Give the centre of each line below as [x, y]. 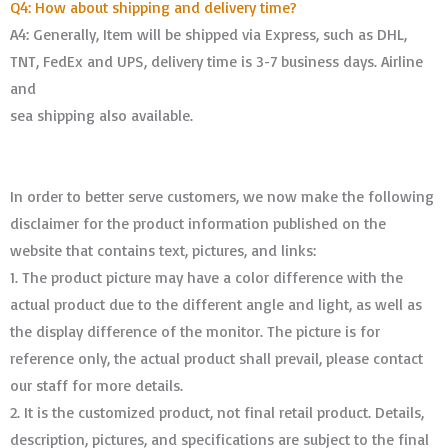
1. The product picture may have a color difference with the [206, 276]
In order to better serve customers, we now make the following [222, 195]
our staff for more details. [96, 384]
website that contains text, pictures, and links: [163, 249]
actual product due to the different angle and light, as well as [216, 303]
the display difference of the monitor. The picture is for [195, 330]
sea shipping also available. [101, 114]
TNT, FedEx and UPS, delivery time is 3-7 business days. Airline [216, 60]
